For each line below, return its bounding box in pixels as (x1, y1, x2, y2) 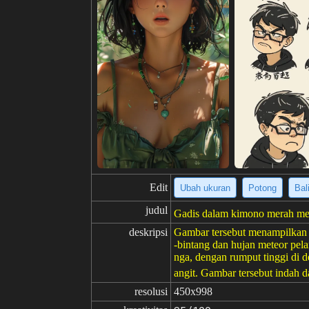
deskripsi (129, 226, 168, 238)
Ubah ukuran (180, 182, 230, 193)
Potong (248, 182, 277, 193)
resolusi (134, 286, 168, 297)
